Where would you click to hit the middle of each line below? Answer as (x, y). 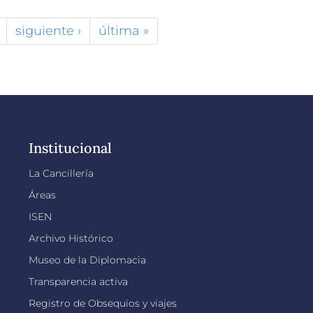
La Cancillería (61, 173)
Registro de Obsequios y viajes (102, 303)
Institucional (70, 147)
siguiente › (48, 30)
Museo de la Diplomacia (87, 260)
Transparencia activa (78, 281)
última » (124, 30)
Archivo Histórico (71, 238)
